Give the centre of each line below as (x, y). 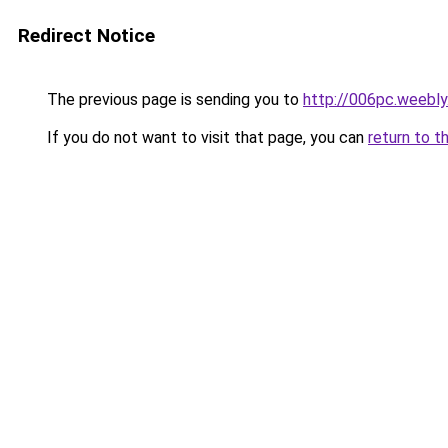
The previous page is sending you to (173, 99)
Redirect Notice (86, 35)
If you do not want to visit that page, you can (205, 137)
